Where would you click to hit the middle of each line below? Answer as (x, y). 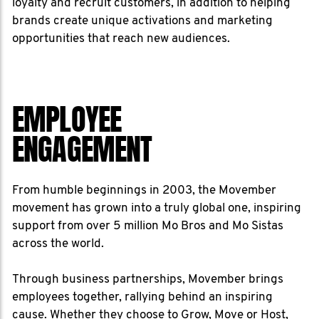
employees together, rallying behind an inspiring (142, 297)
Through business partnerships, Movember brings (148, 279)
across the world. (58, 244)
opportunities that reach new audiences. (121, 39)
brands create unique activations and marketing (142, 21)
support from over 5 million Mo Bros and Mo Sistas (148, 226)
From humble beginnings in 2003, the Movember (144, 190)
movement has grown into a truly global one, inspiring (157, 208)
